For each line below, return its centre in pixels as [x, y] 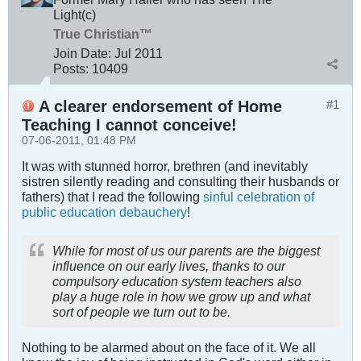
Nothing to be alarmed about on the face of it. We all [169, 347]
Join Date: [82, 53]
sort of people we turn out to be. [141, 311]
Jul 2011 [139, 53]
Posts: [71, 68]
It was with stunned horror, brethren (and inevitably [165, 166]
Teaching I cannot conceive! [129, 124]
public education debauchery [104, 212]
